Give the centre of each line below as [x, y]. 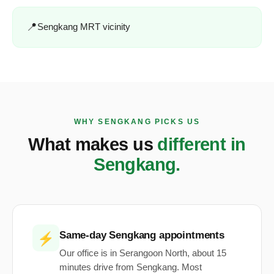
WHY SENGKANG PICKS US [137, 121]
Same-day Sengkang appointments [142, 235]
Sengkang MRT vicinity [84, 27]
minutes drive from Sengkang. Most [131, 268]
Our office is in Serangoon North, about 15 [143, 254]
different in [202, 145]
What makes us [93, 145]
